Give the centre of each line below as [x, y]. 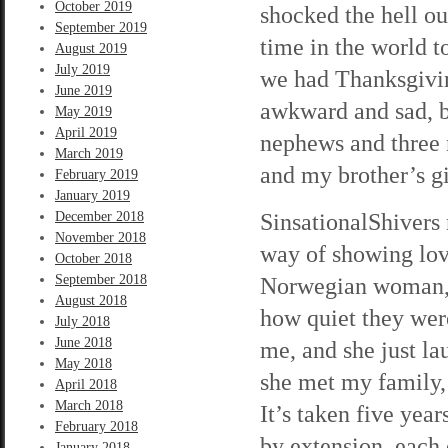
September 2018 [101, 279]
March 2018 [89, 405]
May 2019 [83, 111]
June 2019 [83, 90]
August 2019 [91, 48]
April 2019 [86, 132]
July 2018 [82, 321]
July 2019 [82, 69]
